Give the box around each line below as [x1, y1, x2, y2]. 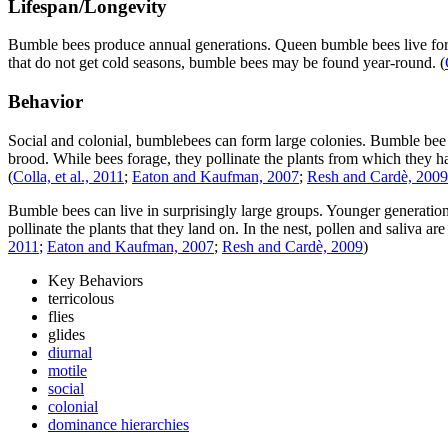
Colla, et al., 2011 [13, 167, 124, 185]
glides [48, 325, 85, 343]
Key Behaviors [48, 271, 143, 289]
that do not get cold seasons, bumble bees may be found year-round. [8, 54, 440, 72]
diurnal [48, 343, 92, 361]
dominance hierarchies [48, 415, 189, 433]
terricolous [48, 289, 114, 307]
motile [48, 361, 87, 379]
